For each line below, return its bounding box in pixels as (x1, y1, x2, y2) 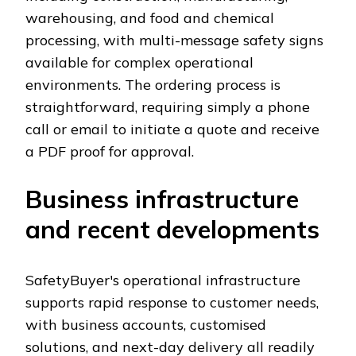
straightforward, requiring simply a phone (25, 98, 310, 117)
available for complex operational (25, 53, 253, 72)
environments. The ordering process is (25, 75, 281, 95)
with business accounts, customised (25, 315, 266, 335)
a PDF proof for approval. (25, 142, 194, 161)
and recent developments (25, 214, 319, 246)
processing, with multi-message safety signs (25, 31, 323, 50)
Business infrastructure (25, 184, 299, 215)
